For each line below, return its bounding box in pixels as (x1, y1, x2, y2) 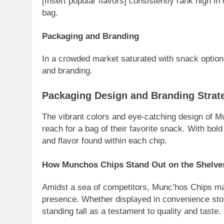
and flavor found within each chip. (42, 136, 167, 146)
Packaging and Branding (42, 31, 139, 41)
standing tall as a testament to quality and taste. (42, 206, 221, 216)
